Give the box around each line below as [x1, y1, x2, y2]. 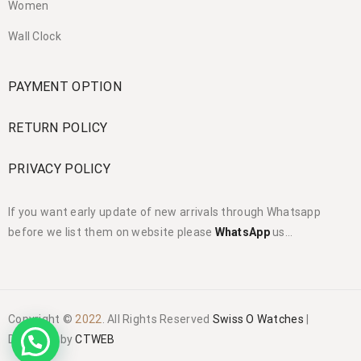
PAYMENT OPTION [8, 79, 122, 95]
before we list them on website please [8, 226, 215, 239]
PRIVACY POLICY [8, 161, 110, 177]
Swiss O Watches [212, 313, 304, 326]
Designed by [8, 333, 76, 346]
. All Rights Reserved [102, 313, 213, 326]
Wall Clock [8, 30, 61, 44]
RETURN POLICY [8, 120, 108, 136]
